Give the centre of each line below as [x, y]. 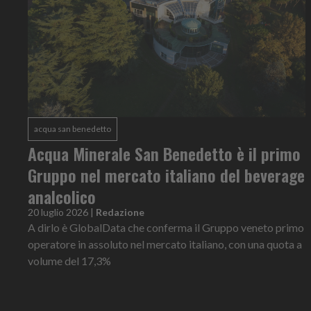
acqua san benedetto [73, 128]
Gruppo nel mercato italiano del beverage [166, 175]
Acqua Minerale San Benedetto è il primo [164, 153]
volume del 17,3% [69, 260]
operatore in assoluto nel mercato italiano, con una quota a [165, 244]
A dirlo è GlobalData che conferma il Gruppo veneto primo [166, 227]
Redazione [120, 212]
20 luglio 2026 [58, 212]
